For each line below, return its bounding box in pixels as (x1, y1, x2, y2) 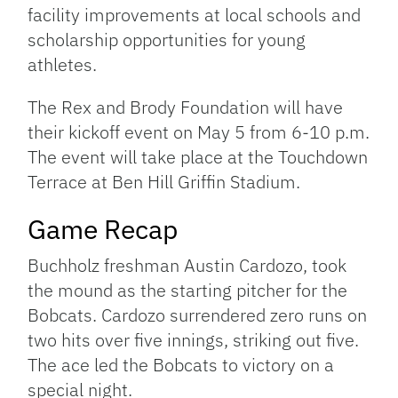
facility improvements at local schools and (28, 2, 362, 27)
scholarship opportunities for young (28, 27, 306, 52)
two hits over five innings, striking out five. (28, 327, 360, 352)
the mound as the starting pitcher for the (28, 277, 348, 302)
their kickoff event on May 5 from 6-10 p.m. (28, 119, 370, 144)
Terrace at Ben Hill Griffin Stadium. (28, 169, 301, 194)
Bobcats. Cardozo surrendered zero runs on (28, 302, 368, 327)
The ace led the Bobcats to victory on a (28, 352, 335, 377)
